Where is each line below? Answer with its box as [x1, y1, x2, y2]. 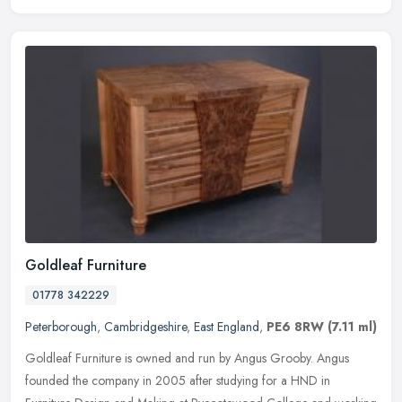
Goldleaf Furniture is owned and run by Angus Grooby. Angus [25, 348, 349, 367]
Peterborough [25, 317, 97, 336]
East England [194, 317, 259, 336]
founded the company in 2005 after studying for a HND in [25, 371, 330, 389]
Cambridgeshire [104, 317, 187, 336]
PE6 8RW [267, 317, 324, 336]
